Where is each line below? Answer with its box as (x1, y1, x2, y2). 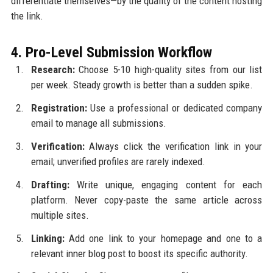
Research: (30, 63, 75, 76)
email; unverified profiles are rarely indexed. (30, 155, 205, 168)
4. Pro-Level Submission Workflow (10, 44, 212, 62)
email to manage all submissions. (30, 117, 166, 130)
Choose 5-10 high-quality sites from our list (74, 63, 263, 76)
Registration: (30, 102, 87, 115)
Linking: (30, 232, 65, 244)
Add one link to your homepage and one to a (64, 232, 263, 244)
